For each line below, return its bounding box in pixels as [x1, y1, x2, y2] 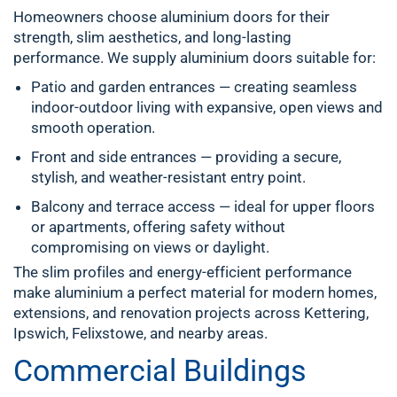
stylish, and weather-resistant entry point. [31, 168, 306, 186]
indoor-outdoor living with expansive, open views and [31, 98, 383, 116]
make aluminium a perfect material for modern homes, [13, 284, 377, 301]
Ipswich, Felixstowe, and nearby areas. [13, 324, 268, 342]
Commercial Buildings [13, 353, 307, 388]
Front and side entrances [31, 148, 197, 166]
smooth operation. [31, 119, 155, 136]
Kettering [304, 304, 366, 322]
